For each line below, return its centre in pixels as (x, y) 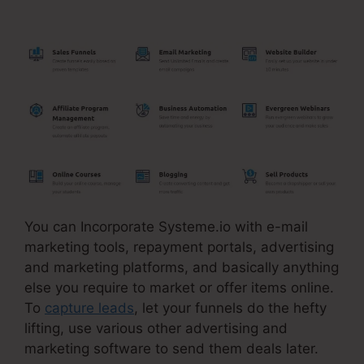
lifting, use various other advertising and (156, 329)
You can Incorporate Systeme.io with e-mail (166, 227)
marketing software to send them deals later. (171, 349)
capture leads (89, 308)
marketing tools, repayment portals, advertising (179, 247)
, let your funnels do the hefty (230, 308)
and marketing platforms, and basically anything (182, 268)
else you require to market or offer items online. (179, 288)
